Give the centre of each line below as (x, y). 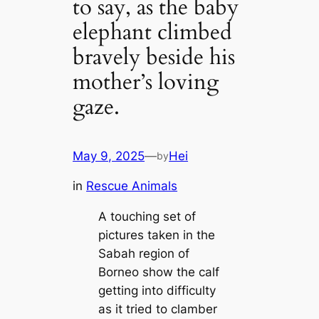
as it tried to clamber (157, 309)
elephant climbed (153, 32)
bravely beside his (154, 57)
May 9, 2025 (109, 156)
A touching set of (147, 217)
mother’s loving (146, 82)
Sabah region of (143, 254)
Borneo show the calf (158, 272)
